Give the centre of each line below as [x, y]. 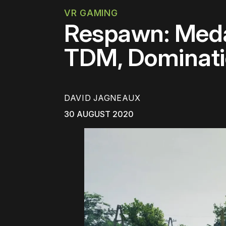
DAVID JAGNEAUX [102, 98]
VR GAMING [91, 13]
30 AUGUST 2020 [99, 114]
